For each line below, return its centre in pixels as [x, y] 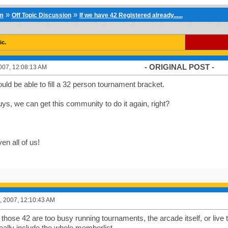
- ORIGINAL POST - [179, 67]
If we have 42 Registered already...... [131, 16]
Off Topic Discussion [41, 16]
